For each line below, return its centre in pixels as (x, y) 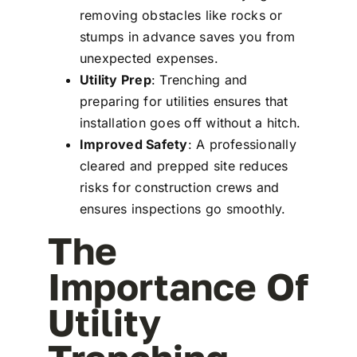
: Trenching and (199, 79)
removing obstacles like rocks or (181, 15)
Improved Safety (133, 144)
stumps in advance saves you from (187, 36)
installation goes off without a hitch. (190, 122)
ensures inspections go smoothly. (182, 208)
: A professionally (242, 144)
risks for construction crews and (179, 187)
